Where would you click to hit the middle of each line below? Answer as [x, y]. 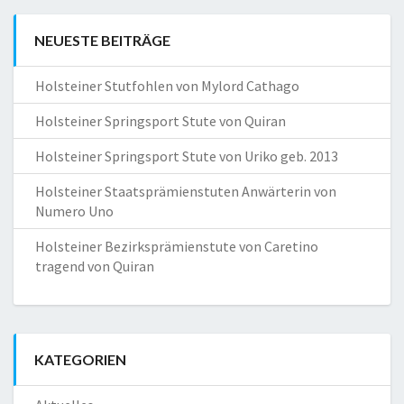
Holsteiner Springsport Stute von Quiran [161, 121]
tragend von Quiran [95, 266]
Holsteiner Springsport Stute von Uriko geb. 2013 [187, 156]
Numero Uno [74, 211]
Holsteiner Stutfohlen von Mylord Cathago [167, 86]
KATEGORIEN [80, 360]
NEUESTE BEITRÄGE [102, 41]
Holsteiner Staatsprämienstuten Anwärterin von [186, 192]
